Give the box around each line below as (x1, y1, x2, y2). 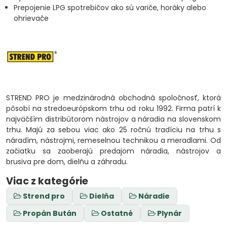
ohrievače (14, 13, 49, 23)
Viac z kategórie (6, 174, 88, 188)
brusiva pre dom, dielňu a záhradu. (6, 157, 128, 167)
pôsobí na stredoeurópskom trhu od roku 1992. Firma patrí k (6, 103, 221, 113)
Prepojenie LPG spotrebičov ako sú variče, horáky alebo (14, 3, 206, 13)
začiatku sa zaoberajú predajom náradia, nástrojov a (6, 146, 221, 156)
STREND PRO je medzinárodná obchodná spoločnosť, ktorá (6, 93, 221, 103)
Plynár (157, 208, 182, 218)
